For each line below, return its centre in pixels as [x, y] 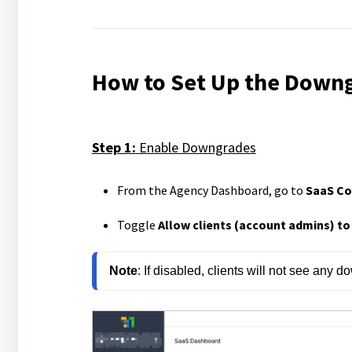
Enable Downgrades [196, 147]
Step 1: [114, 147]
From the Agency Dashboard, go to [211, 190]
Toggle [137, 225]
